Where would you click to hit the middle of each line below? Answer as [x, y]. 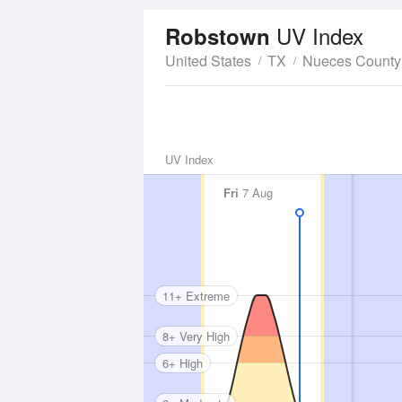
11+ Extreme [196, 295]
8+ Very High [196, 336]
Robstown [221, 36]
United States [208, 61]
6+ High [183, 363]
